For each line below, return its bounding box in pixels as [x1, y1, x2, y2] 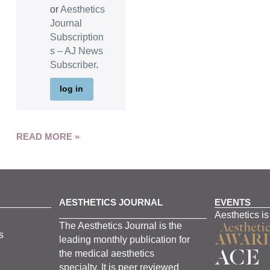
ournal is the [129, 221, 182, 231]
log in [60, 84, 84, 94]
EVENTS [214, 197, 251, 208]
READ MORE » [16, 131, 80, 142]
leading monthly [58, 234, 130, 245]
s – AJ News [49, 45, 103, 56]
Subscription [49, 31, 104, 42]
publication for [129, 234, 190, 245]
